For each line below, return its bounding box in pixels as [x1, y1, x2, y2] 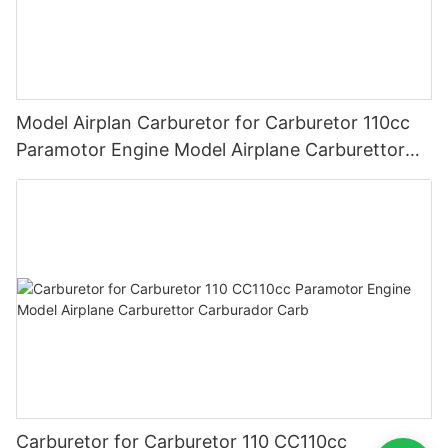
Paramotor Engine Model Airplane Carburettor [16, 139, 405, 161]
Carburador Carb [16, 166, 159, 188]
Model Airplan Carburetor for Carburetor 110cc [16, 112, 410, 134]
